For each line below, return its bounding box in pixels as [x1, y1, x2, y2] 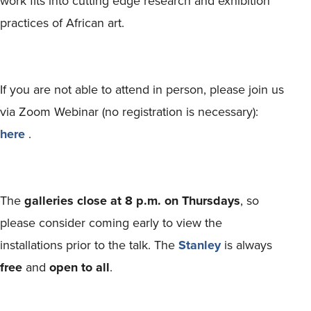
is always [221, 235, 272, 253]
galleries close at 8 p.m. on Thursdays [24, 191, 240, 210]
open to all [49, 258, 110, 276]
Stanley [178, 235, 221, 254]
